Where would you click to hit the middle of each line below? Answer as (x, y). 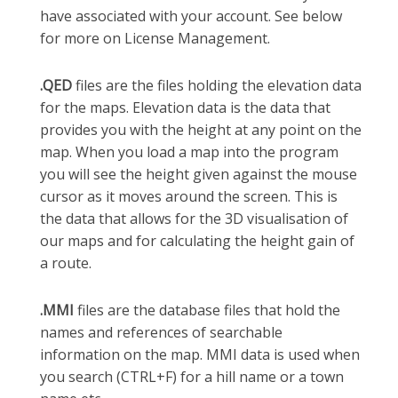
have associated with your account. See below (191, 16)
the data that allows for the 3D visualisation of (194, 218)
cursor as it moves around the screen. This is (189, 196)
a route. (66, 263)
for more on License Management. (155, 38)
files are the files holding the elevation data (217, 85)
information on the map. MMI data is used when (200, 354)
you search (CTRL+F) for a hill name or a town (192, 376)
